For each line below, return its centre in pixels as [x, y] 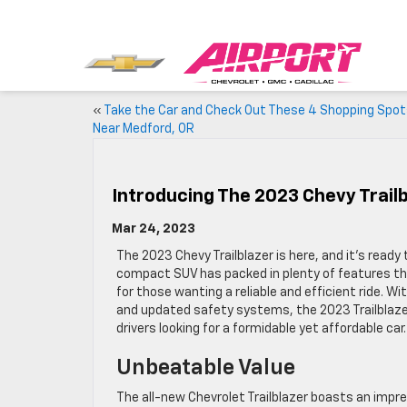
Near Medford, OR [144, 129]
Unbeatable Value [206, 368]
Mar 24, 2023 [154, 229]
